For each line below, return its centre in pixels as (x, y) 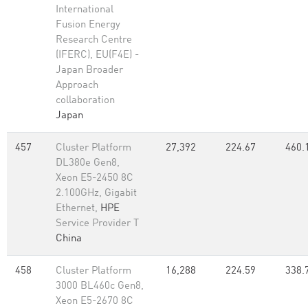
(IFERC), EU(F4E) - (97, 55)
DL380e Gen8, (88, 163)
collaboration (85, 101)
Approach (77, 86)
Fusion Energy (88, 25)
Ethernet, (78, 209)
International (85, 10)
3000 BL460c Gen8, (100, 286)
